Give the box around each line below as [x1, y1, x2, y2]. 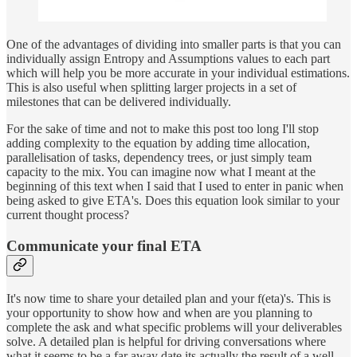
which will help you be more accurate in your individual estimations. [6, 66, 350, 80]
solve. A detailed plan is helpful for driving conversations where [6, 334, 326, 348]
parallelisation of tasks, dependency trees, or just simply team [6, 151, 312, 165]
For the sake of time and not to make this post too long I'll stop [6, 122, 319, 136]
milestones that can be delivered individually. [6, 95, 231, 109]
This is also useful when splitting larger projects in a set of [6, 80, 296, 95]
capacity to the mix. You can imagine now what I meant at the [6, 165, 316, 179]
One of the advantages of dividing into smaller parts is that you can [6, 37, 341, 52]
